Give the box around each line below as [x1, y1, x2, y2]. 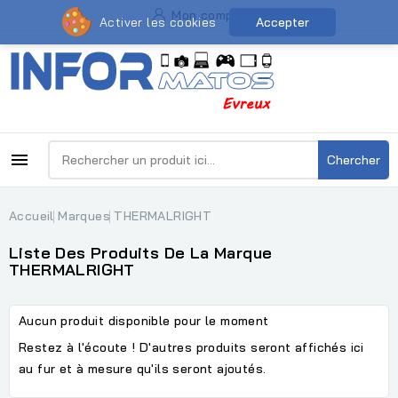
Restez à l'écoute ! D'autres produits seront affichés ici [19, 339, 364, 355]
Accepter [256, 14, 309, 30]
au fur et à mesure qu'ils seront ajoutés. [19, 361, 267, 377]
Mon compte [171, 7, 247, 23]
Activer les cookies [99, 14, 217, 30]
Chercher [327, 152, 380, 168]
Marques [58, 208, 111, 224]
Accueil [9, 208, 54, 224]
